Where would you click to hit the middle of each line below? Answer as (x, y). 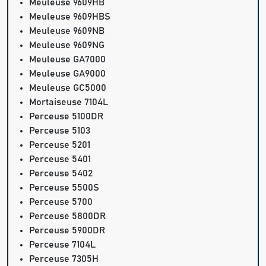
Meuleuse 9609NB (67, 31)
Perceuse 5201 (60, 145)
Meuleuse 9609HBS (70, 17)
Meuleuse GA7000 (68, 60)
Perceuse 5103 (60, 131)
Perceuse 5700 (61, 202)
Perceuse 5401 (60, 159)
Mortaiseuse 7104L (69, 102)
